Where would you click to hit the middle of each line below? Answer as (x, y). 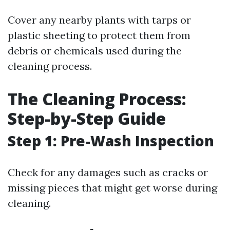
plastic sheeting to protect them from (99, 35)
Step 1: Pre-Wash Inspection (111, 141)
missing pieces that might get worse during (112, 188)
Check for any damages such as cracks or (108, 172)
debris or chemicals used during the (95, 51)
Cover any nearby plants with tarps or (99, 20)
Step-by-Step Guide (87, 118)
